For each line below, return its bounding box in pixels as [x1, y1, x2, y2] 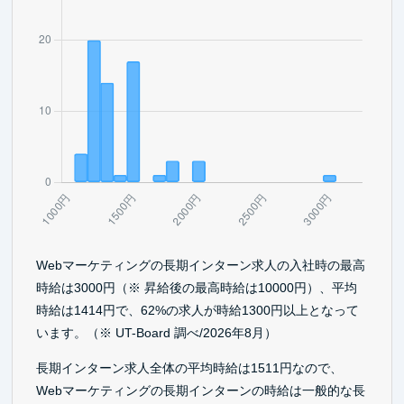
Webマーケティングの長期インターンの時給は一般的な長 [35, 383, 365, 399]
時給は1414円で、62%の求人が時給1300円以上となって [35, 302, 359, 317]
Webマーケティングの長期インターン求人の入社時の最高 [35, 257, 365, 272]
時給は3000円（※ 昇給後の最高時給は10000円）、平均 [35, 280, 357, 295]
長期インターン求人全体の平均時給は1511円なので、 [35, 361, 343, 376]
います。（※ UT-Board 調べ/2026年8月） [35, 325, 277, 340]
